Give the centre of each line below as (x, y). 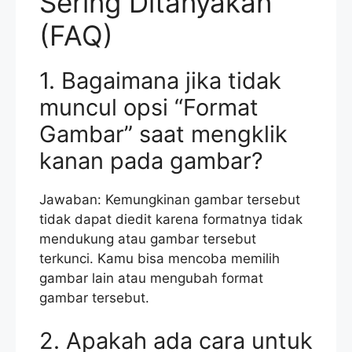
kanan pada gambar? (151, 160)
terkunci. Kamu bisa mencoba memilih (159, 258)
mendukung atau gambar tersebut (148, 238)
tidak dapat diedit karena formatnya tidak (171, 219)
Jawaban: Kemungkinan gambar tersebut (170, 199)
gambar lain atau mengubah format (151, 278)
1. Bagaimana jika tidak (160, 80)
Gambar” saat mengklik (163, 134)
